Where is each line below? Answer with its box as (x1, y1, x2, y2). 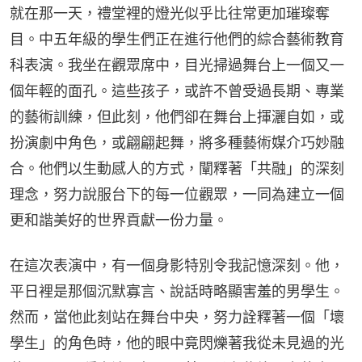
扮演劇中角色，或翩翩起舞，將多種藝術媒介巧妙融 (10, 133, 344, 151)
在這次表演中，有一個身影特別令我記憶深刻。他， (10, 256, 344, 274)
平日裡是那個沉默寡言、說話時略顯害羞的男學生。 (10, 282, 344, 300)
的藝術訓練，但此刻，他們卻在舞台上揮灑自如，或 (10, 107, 344, 125)
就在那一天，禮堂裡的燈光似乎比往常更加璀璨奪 (10, 4, 330, 22)
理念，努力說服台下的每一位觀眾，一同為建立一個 (10, 185, 344, 203)
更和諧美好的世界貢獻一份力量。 (10, 211, 228, 229)
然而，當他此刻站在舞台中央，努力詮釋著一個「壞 (10, 308, 344, 326)
